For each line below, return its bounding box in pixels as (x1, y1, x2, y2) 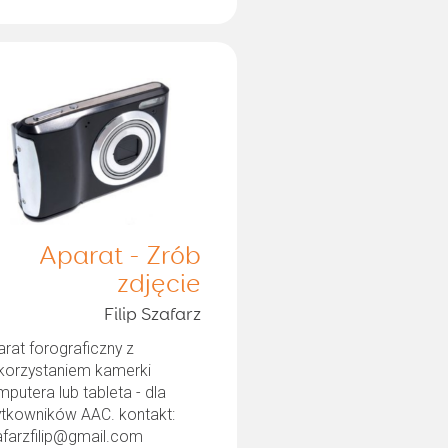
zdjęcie (116, 271, 201, 298)
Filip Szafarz (103, 305, 201, 324)
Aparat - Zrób (38, 243, 201, 270)
